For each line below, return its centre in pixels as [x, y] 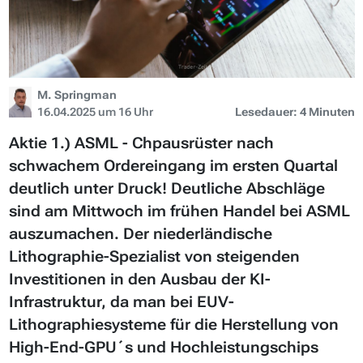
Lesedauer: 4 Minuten [295, 111]
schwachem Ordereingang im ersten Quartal [173, 165]
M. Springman [77, 94]
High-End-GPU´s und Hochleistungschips [163, 347]
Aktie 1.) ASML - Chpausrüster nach [141, 143]
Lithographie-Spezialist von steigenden [154, 256]
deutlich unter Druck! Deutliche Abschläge [167, 188]
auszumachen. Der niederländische [140, 233]
